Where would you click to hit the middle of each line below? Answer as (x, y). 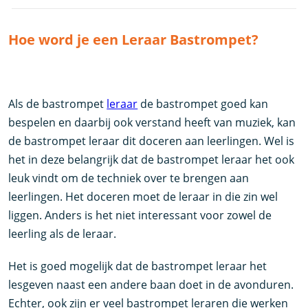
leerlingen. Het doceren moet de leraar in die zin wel (143, 196)
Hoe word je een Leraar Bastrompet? (135, 39)
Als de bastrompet (58, 103)
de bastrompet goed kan (203, 103)
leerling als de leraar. (72, 233)
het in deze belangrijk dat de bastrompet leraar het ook (152, 159)
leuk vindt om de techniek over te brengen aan (129, 178)
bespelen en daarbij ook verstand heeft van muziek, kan (152, 122)
